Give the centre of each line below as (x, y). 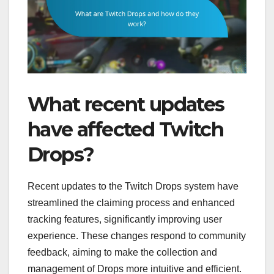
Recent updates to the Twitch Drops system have (133, 186)
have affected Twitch (125, 129)
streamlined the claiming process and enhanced (131, 202)
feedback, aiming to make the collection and (122, 252)
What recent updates (126, 104)
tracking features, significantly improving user (125, 219)
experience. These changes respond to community (137, 235)
